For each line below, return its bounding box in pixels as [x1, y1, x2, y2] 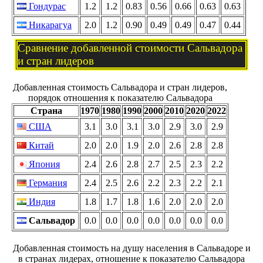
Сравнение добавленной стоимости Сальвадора [18, 42, 242, 55]
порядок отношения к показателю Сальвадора [28, 93, 213, 103]
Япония [26, 159, 60, 170]
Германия [26, 178, 67, 188]
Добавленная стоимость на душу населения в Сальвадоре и [12, 243, 251, 254]
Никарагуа [26, 20, 72, 31]
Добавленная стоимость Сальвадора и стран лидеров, [13, 82, 227, 93]
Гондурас [26, 1, 66, 12]
